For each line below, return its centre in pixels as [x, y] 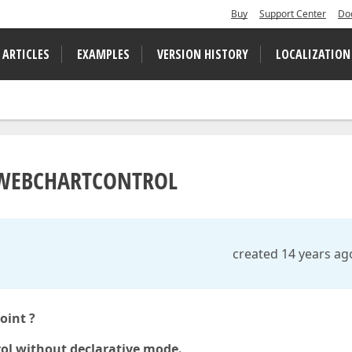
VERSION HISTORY [203, 54]
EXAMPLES [103, 54]
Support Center [293, 14]
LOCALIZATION [313, 54]
